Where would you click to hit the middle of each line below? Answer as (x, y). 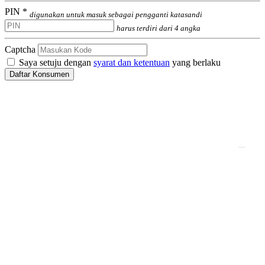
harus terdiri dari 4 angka (159, 28)
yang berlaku (195, 62)
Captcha (20, 49)
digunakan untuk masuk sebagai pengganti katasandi (116, 14)
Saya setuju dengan (55, 62)
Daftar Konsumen (39, 74)
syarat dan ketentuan (132, 62)
